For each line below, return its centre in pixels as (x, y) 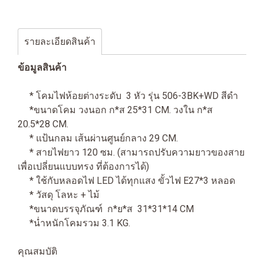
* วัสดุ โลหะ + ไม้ (59, 195)
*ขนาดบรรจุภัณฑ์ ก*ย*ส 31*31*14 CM (106, 209)
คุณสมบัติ (37, 251)
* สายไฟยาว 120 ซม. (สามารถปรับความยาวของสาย (131, 152)
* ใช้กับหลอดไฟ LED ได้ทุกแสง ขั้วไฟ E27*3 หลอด (126, 181)
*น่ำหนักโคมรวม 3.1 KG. (74, 223)
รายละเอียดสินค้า (60, 42)
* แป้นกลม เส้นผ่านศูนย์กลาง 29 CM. (98, 138)
